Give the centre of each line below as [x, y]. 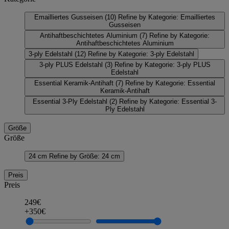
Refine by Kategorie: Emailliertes [167, 17]
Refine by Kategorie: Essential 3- [168, 101]
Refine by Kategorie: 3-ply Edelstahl [141, 54]
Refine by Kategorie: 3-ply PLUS [162, 64]
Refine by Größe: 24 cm [85, 156]
